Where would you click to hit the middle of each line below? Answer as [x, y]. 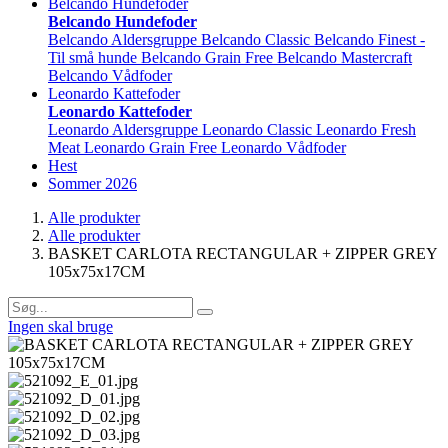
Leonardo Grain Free [150, 147]
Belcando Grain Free [207, 57]
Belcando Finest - [369, 39]
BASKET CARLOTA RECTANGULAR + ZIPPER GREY [242, 253]
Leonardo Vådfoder [283, 147]
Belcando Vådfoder [110, 75]
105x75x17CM [96, 271]
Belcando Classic [255, 39]
